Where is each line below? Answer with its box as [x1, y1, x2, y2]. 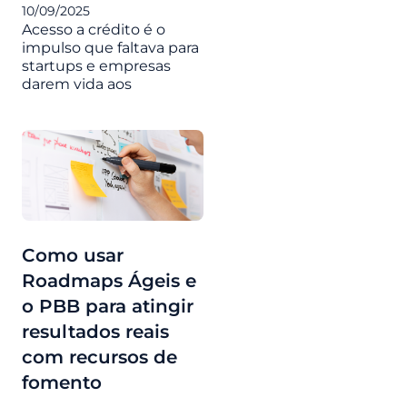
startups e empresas [22, 57, 171, 74]
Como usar [22, 244, 124, 266]
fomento [22, 372, 102, 393]
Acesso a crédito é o [22, 21, 165, 38]
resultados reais [22, 321, 169, 342]
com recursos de [22, 346, 177, 368]
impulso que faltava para [22, 39, 199, 56]
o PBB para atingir [22, 295, 194, 317]
